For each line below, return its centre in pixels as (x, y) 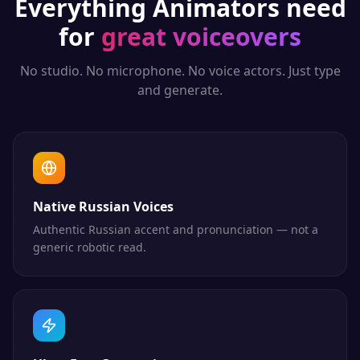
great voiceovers (201, 37)
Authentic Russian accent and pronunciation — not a (176, 229)
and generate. (180, 90)
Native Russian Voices (103, 207)
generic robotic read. (90, 247)
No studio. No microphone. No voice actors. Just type (180, 71)
